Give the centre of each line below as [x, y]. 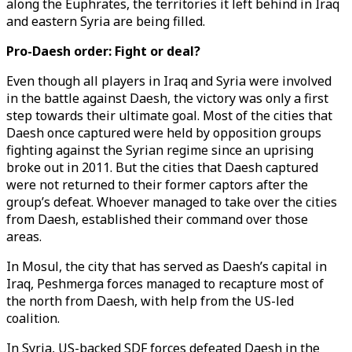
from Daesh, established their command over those [157, 219]
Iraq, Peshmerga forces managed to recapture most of [165, 284]
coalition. [35, 318]
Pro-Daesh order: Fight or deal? [105, 51]
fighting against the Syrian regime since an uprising [160, 150]
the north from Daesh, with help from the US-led [150, 301]
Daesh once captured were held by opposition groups [164, 133]
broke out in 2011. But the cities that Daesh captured [162, 167]
